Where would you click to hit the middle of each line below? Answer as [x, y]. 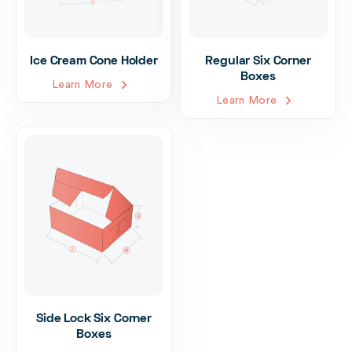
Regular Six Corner [258, 61]
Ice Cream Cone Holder [94, 61]
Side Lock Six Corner [94, 319]
